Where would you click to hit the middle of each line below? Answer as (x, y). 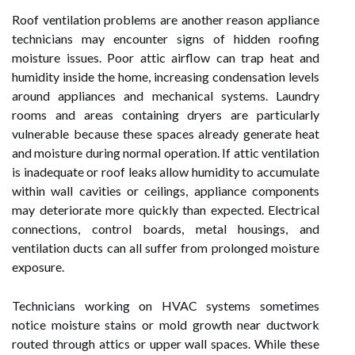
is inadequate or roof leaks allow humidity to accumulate (166, 172)
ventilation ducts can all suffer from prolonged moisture (166, 248)
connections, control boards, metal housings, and (166, 229)
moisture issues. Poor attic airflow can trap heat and (166, 57)
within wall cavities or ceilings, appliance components (166, 191)
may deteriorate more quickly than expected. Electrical (166, 210)
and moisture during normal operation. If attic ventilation (166, 153)
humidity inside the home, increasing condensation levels (166, 76)
